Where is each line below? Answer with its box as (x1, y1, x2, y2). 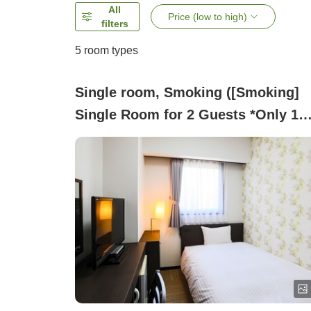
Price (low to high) (168, 11, 248, 23)
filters (101, 18, 128, 30)
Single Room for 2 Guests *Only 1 (75, 107, 299, 123)
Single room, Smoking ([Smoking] (75, 85, 299, 101)
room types (81, 44, 138, 57)
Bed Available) (75, 129, 170, 145)
